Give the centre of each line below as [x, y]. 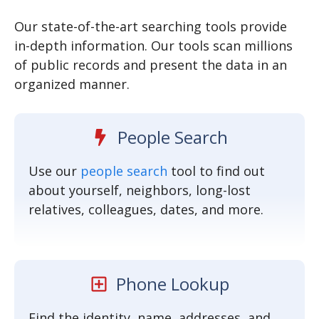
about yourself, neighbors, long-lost [140, 190]
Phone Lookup [172, 284]
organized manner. [72, 84]
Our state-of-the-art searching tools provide [151, 26]
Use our [54, 171]
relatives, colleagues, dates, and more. [146, 209]
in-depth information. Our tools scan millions [153, 46]
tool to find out [216, 171]
